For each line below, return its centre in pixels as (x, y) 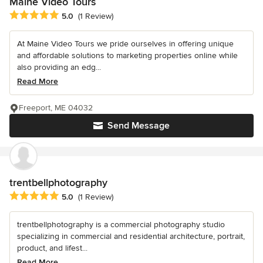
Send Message (139, 125)
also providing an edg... (59, 67)
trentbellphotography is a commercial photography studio (121, 224)
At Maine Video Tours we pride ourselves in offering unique (125, 43)
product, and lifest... (52, 248)
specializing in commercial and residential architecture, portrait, (131, 236)
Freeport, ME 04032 (56, 107)
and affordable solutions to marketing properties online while (127, 55)
